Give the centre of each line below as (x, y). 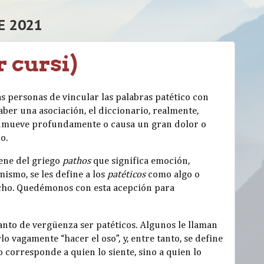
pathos (77, 161)
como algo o (173, 175)
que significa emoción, (140, 161)
